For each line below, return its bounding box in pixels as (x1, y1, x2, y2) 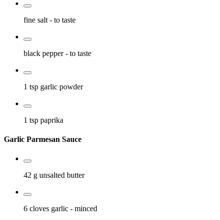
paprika (40, 115, 63, 124)
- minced (70, 204, 97, 213)
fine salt (24, 15, 48, 24)
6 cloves (24, 204, 51, 213)
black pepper (24, 49, 63, 57)
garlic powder (40, 82, 83, 91)
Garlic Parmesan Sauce (4, 135, 82, 143)
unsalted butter (39, 171, 84, 180)
